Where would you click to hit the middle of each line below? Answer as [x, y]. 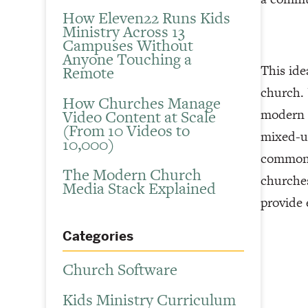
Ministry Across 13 [124, 32]
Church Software [120, 269]
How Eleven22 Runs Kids [147, 18]
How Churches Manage [142, 103]
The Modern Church [132, 175]
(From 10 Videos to [126, 131]
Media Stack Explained [140, 189]
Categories [98, 236]
